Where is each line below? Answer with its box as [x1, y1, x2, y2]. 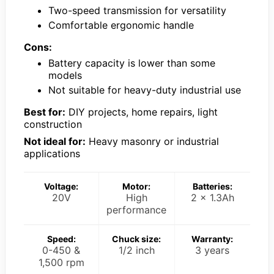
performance [106, 203, 167, 216]
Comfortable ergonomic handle [48, 18, 194, 31]
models [48, 68, 82, 81]
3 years [195, 243, 230, 256]
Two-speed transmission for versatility [48, 4, 226, 17]
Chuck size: [112, 233, 161, 244]
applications [24, 147, 80, 160]
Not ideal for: [24, 135, 86, 147]
